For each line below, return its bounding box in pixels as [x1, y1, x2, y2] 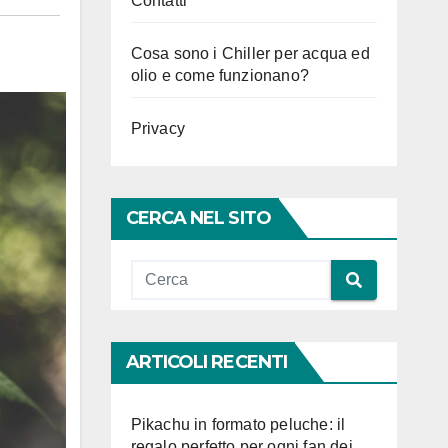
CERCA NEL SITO [125, 207, 271, 229]
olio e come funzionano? [130, 67, 310, 84]
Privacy [130, 120, 185, 137]
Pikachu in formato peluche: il [130, 416, 346, 433]
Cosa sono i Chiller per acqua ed [130, 45, 370, 62]
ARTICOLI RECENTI [125, 351, 288, 373]
